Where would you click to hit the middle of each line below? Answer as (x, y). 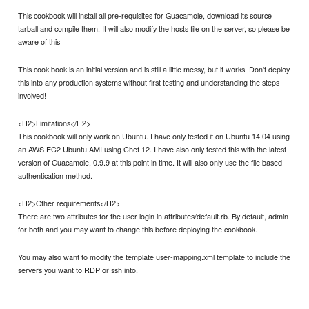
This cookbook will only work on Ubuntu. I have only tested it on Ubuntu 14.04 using (154, 136)
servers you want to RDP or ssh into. (78, 270)
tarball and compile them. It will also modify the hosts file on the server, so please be (154, 28)
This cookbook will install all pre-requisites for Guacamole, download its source (145, 15)
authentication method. (56, 175)
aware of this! (40, 41)
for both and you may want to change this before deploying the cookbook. (138, 229)
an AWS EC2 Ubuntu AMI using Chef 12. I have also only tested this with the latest (152, 149)
